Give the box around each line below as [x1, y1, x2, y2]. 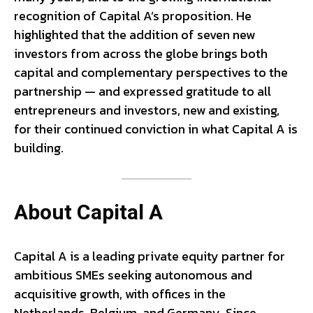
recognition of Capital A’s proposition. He [14, 6, 252, 25]
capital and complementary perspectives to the [14, 62, 288, 82]
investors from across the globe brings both [14, 43, 268, 63]
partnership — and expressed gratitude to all [14, 81, 271, 101]
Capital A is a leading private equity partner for [14, 246, 285, 265]
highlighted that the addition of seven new [14, 24, 255, 44]
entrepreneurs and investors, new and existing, [14, 100, 279, 119]
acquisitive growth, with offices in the [14, 284, 226, 303]
